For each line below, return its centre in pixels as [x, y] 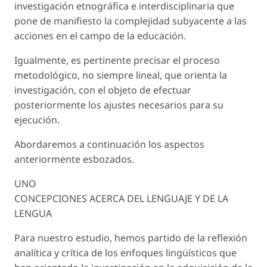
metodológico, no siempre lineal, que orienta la [121, 75]
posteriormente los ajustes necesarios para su [119, 105]
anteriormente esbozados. [74, 159]
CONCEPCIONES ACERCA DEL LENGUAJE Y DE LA [121, 198]
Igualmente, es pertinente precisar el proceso [117, 60]
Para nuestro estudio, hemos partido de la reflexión [131, 237]
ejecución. [37, 119]
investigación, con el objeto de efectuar [103, 90]
